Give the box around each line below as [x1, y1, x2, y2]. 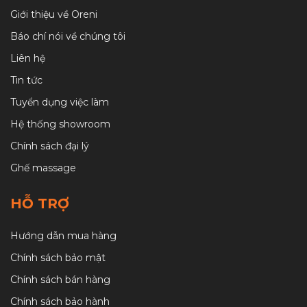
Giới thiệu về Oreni [10, 8, 97, 21]
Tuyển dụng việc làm [10, 95, 109, 108]
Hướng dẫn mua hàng [10, 229, 116, 242]
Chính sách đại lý [10, 139, 89, 152]
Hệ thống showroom [10, 117, 110, 130]
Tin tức [10, 73, 42, 86]
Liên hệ [10, 51, 45, 64]
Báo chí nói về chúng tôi [10, 29, 125, 42]
